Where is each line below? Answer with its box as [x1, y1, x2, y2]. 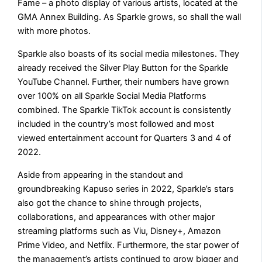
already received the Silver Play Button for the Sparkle [18, 63, 229, 73]
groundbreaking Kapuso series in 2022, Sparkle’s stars [18, 183, 235, 194]
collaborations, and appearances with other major [18, 211, 215, 222]
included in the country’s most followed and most [18, 119, 215, 129]
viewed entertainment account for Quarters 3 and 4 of [18, 133, 232, 143]
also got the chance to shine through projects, [18, 197, 202, 208]
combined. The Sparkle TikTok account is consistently [18, 105, 232, 115]
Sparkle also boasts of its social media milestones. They [18, 49, 240, 59]
